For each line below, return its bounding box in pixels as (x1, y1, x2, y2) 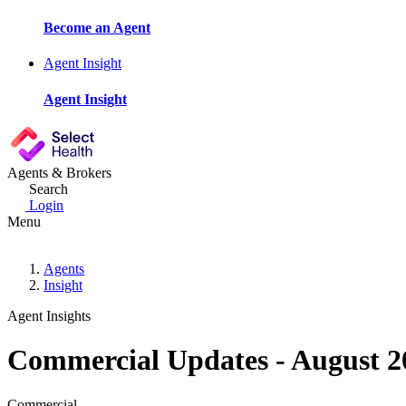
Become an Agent (43, 20, 150, 36)
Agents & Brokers (7, 164, 111, 180)
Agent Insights (7, 307, 91, 324)
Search (29, 180, 68, 197)
